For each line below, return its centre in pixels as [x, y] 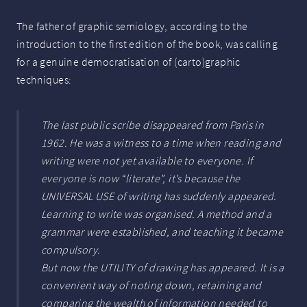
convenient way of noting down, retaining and [151, 285]
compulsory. [71, 250]
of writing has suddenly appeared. [195, 196]
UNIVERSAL [67, 196]
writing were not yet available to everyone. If [147, 161]
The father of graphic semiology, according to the [132, 26]
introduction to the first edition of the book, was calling [147, 44]
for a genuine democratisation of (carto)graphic [128, 62]
